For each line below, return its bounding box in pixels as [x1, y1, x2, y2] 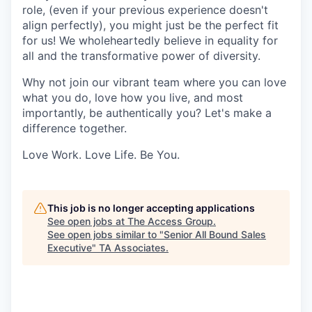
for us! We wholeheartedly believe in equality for [22, 33, 278, 47]
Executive [47, 242, 92, 253]
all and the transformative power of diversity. [22, 49, 260, 63]
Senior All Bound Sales [164, 228, 266, 240]
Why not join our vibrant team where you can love [22, 75, 286, 89]
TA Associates [99, 242, 166, 253]
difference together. [22, 121, 127, 135]
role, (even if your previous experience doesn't [22, 3, 268, 17]
